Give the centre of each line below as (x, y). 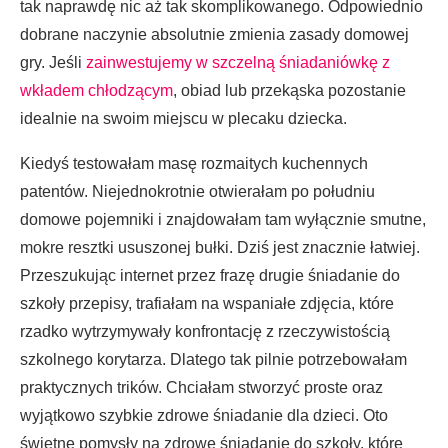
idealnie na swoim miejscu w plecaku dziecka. (183, 119)
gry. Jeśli (53, 63)
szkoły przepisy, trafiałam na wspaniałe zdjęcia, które (207, 304)
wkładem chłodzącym (96, 91)
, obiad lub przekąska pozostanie (289, 91)
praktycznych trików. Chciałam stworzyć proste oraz (201, 388)
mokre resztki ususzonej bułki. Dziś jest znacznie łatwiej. (220, 248)
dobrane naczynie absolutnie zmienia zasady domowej (214, 35)
